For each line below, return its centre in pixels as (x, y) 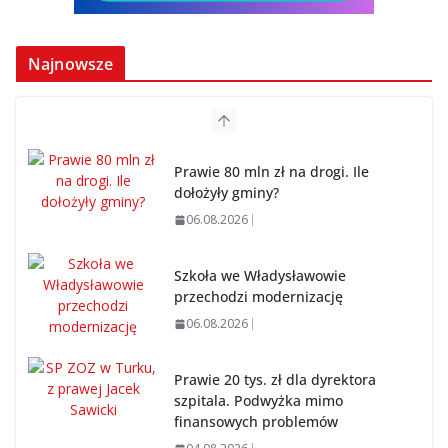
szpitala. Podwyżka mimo (258, 401)
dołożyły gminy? (226, 193)
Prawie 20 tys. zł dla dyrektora (275, 380)
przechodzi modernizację (258, 297)
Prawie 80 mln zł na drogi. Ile (271, 172)
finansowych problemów (256, 422)
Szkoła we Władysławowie (260, 276)
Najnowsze (71, 64)
